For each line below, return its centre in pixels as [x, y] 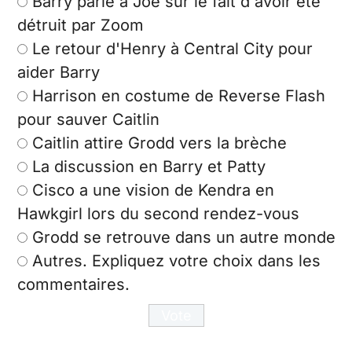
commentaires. [73, 284]
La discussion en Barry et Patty [149, 166]
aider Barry [59, 72]
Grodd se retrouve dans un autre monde [184, 237]
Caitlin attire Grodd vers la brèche [159, 143]
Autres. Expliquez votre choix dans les [176, 260]
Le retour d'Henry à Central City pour [172, 48]
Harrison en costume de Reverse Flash [179, 95]
